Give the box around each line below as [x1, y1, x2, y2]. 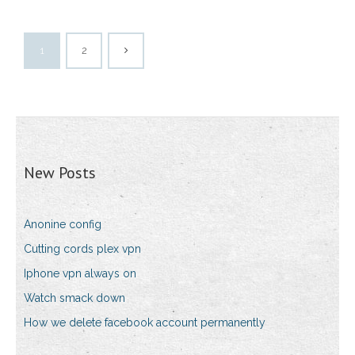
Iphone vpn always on [24, 267, 136, 281]
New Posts [24, 162, 96, 184]
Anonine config [24, 218, 101, 231]
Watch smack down [24, 292, 125, 305]
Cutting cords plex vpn [24, 242, 141, 256]
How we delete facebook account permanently [24, 316, 265, 330]
